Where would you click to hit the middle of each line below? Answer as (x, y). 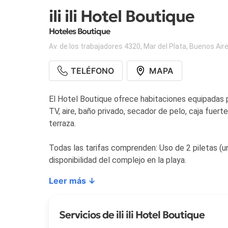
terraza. (62, 124)
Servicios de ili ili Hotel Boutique (132, 215)
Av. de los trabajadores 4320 (95, 47)
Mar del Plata (165, 47)
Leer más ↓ (72, 181)
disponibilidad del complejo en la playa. (118, 160)
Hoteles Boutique (80, 31)
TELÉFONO (93, 71)
